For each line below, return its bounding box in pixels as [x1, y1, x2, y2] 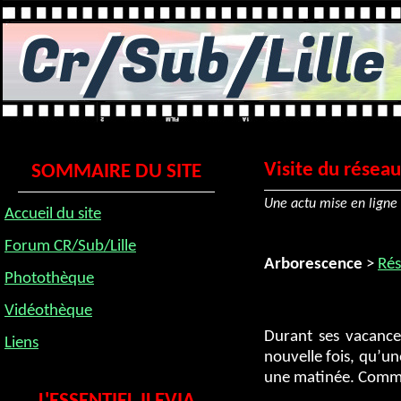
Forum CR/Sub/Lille [4, 238, 136, 255]
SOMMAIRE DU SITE [31, 162, 201, 183]
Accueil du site [4, 206, 101, 223]
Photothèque [4, 270, 94, 287]
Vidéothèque [4, 303, 92, 320]
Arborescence [264, 256, 363, 273]
